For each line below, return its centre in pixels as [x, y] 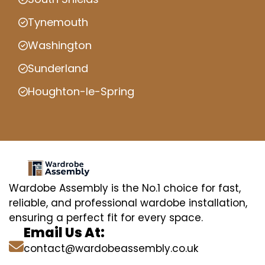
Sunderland [58, 68]
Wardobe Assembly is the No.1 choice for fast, [125, 188]
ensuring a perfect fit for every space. [106, 217]
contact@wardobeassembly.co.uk [111, 248]
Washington [60, 45]
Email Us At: [64, 232]
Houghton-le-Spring [81, 91]
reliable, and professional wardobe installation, [128, 203]
